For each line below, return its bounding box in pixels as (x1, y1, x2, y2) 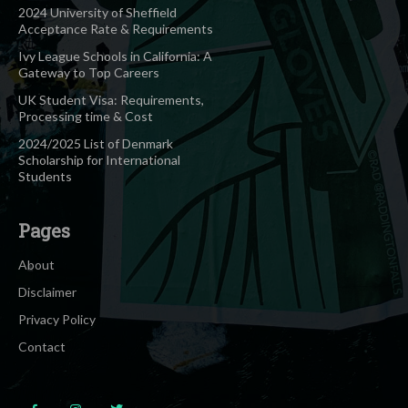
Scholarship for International (18, 151, 180, 168)
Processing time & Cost (18, 107, 153, 124)
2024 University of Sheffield (18, 4, 177, 20)
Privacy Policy (18, 311, 96, 327)
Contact (18, 338, 66, 354)
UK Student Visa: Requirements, (18, 91, 204, 107)
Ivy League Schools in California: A (18, 47, 212, 64)
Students (18, 168, 72, 184)
